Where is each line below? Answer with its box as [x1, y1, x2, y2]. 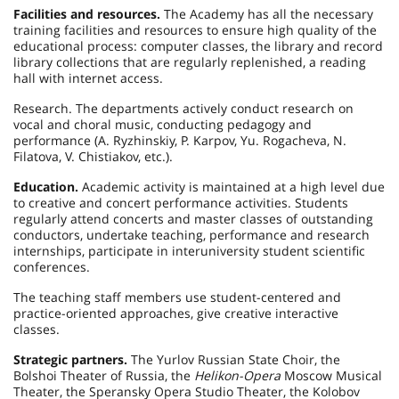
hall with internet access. [13, 69, 163, 86]
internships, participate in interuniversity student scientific [13, 242, 365, 259]
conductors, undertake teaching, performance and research [13, 226, 370, 243]
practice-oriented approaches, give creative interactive [13, 305, 338, 322]
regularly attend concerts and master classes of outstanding [13, 210, 373, 227]
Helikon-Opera [194, 367, 281, 384]
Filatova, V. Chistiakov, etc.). [13, 148, 173, 165]
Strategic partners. [13, 351, 131, 368]
